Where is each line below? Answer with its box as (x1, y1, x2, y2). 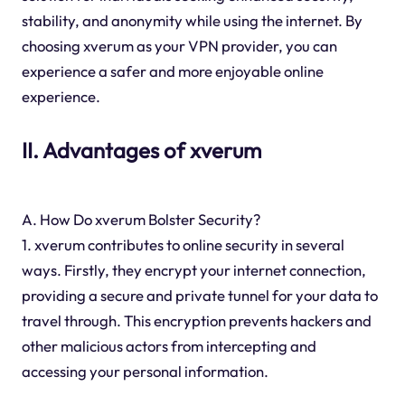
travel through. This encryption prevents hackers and (21, 311, 372, 331)
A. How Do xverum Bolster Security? (21, 210, 260, 230)
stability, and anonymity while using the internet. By (21, 11, 363, 31)
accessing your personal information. (21, 362, 268, 381)
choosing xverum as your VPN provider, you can (21, 36, 337, 56)
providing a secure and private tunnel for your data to (21, 286, 378, 306)
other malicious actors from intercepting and (21, 336, 316, 356)
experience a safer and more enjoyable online (21, 61, 324, 81)
